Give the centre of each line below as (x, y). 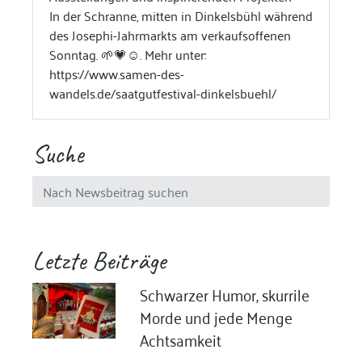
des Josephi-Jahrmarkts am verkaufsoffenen (170, 35)
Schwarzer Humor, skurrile (224, 294)
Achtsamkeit (180, 339)
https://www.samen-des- (116, 74)
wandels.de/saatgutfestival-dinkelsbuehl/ (162, 93)
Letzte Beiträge (99, 261)
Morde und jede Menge (216, 317)
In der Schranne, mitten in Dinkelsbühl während (181, 16)
